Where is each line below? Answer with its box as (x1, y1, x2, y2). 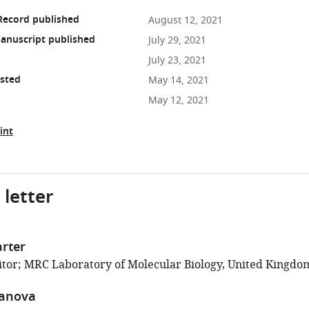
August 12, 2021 (148, 13, 223, 28)
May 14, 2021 (148, 73, 209, 88)
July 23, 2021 (148, 53, 206, 68)
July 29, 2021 (148, 33, 206, 48)
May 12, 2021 (148, 93, 209, 108)
